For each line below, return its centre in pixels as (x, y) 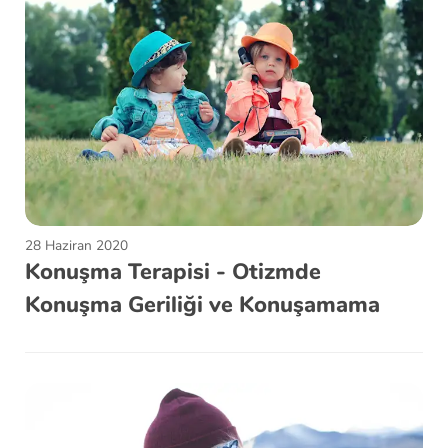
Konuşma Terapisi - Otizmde (173, 271)
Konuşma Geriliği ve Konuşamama (202, 304)
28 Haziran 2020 (76, 245)
